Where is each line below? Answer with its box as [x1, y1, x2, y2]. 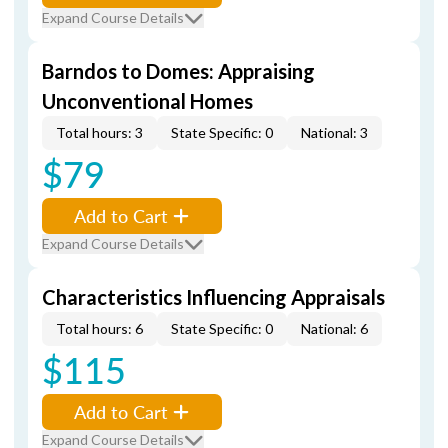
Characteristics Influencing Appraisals [42, 285, 385, 309]
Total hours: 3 [56, 124, 143, 141]
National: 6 [301, 320, 368, 337]
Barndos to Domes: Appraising [42, 59, 315, 83]
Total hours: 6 [56, 320, 143, 337]
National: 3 [301, 124, 368, 141]
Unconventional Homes [42, 89, 253, 113]
